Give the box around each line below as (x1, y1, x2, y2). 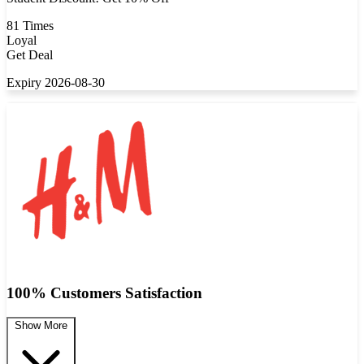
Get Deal (6, 48, 53, 62)
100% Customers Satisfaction (6, 284, 202, 301)
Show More (15, 319, 67, 332)
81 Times (6, 19, 54, 32)
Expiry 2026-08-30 (6, 76, 105, 89)
